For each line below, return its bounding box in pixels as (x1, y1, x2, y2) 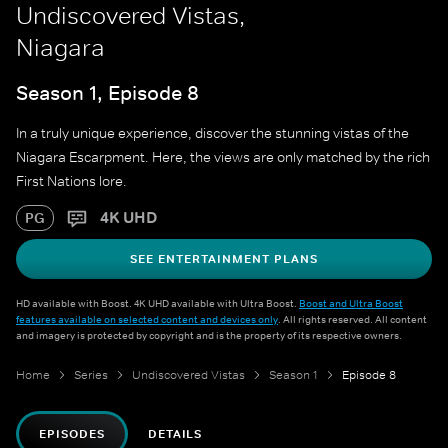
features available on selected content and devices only (16, 312, 278, 327)
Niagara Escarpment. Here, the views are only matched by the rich (16, 148, 430, 167)
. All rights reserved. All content (278, 312, 427, 327)
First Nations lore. (16, 172, 127, 191)
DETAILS (147, 426, 203, 443)
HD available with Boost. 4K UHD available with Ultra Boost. (16, 296, 299, 311)
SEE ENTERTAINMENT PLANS (130, 251, 318, 268)
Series (74, 367, 108, 384)
